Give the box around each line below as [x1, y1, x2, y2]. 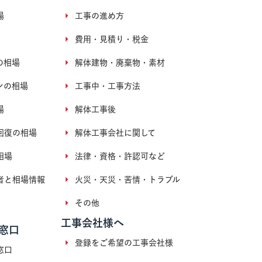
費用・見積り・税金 [74, 35, 149, 44]
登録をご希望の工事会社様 [74, 239, 173, 247]
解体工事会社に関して [74, 129, 156, 137]
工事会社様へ [60, 218, 124, 229]
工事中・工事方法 [74, 82, 140, 91]
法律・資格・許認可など [74, 152, 165, 161]
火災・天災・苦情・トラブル [74, 175, 180, 184]
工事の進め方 [74, 12, 124, 20]
